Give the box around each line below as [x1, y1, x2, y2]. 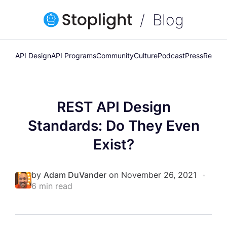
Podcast [158, 51, 185, 60]
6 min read [31, 181, 72, 192]
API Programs [51, 51, 96, 60]
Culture [134, 51, 158, 60]
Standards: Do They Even [27, 117, 200, 135]
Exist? [93, 136, 134, 154]
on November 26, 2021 [106, 170, 199, 180]
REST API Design [56, 98, 171, 116]
